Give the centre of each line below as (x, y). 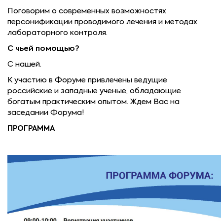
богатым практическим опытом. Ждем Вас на (93, 102)
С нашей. (24, 64)
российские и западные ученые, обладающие (94, 91)
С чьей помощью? (43, 49)
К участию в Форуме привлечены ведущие (87, 80)
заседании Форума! (46, 113)
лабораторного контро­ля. (57, 33)
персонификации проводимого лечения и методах (102, 22)
